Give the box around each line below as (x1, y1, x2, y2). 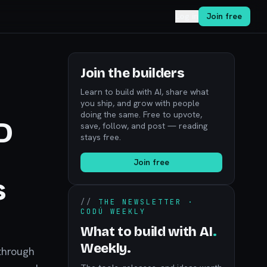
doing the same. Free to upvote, (80, 109, 202, 120)
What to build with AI (80, 224, 213, 240)
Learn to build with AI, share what (80, 86, 209, 97)
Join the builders (80, 66, 185, 81)
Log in (175, 11, 198, 21)
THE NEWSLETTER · (98, 197, 194, 207)
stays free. (80, 132, 121, 142)
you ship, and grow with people (80, 98, 200, 108)
